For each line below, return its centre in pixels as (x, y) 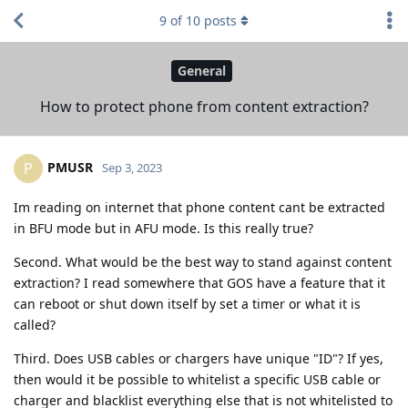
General (202, 71)
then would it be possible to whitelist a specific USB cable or (197, 379)
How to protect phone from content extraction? (204, 106)
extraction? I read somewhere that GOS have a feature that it (199, 282)
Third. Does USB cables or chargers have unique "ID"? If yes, (199, 358)
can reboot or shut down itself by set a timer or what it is (187, 303)
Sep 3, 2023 (132, 167)
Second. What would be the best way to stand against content (203, 261)
